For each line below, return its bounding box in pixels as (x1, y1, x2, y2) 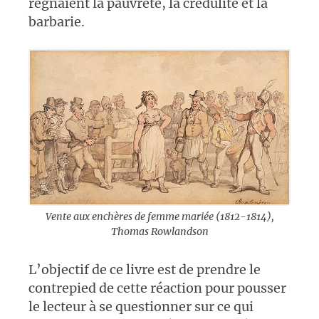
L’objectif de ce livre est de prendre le (28, 261, 261, 278)
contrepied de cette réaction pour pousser (28, 280, 286, 297)
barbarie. (28, 14, 85, 31)
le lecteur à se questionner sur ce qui (28, 298, 253, 315)
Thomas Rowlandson (110, 225, 209, 239)
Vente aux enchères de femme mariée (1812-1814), (45, 210, 274, 224)
